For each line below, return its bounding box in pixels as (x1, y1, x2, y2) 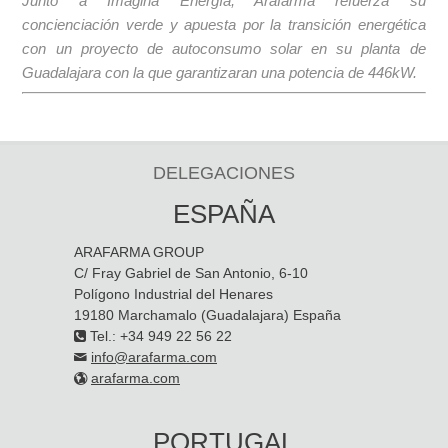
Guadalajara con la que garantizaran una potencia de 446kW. (22, 63, 418, 81)
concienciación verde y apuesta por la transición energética (22, 15, 426, 33)
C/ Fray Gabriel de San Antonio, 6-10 (74, 264, 308, 281)
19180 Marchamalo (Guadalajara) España (74, 306, 341, 323)
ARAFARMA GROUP (74, 243, 204, 260)
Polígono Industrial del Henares (74, 285, 273, 302)
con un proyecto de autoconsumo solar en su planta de (22, 39, 426, 57)
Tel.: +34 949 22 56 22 (86, 327, 232, 344)
